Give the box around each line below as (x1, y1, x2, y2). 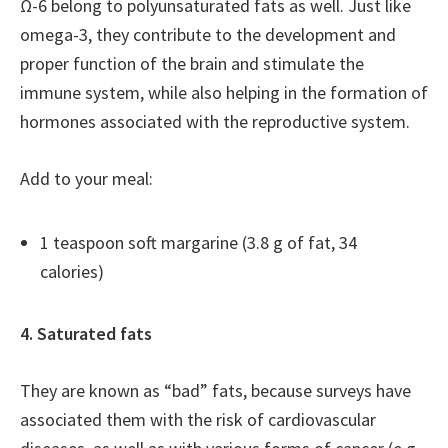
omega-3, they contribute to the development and (20, 23, 396, 46)
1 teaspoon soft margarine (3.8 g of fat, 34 (40, 231, 357, 254)
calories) (40, 260, 104, 283)
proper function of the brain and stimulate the (20, 52, 364, 75)
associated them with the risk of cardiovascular (20, 408, 376, 431)
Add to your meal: (20, 167, 153, 190)
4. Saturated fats (20, 322, 152, 345)
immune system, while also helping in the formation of (20, 81, 428, 104)
